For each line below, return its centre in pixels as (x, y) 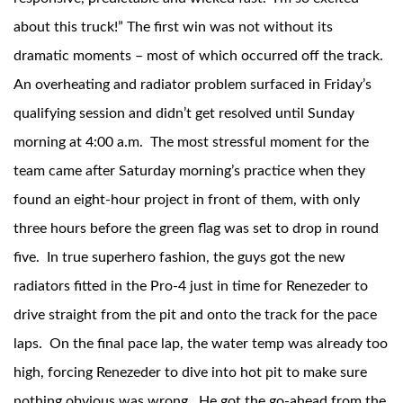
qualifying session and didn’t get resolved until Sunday (184, 114)
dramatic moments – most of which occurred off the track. (200, 56)
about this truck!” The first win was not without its (173, 27)
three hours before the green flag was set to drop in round (196, 229)
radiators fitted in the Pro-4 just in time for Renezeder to (191, 287)
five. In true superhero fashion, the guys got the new (179, 258)
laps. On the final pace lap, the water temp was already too (201, 344)
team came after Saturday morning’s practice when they (189, 171)
